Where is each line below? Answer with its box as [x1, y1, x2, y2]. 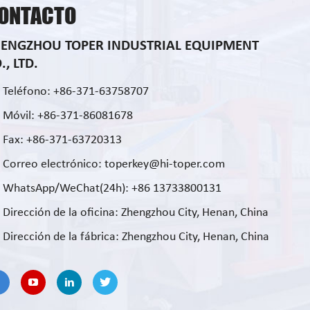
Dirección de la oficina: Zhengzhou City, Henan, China [3, 206, 269, 219]
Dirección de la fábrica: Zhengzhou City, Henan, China [3, 230, 270, 244]
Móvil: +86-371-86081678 [3, 109, 134, 122]
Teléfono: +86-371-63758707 [3, 85, 149, 98]
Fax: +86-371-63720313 [3, 134, 122, 147]
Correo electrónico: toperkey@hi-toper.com [3, 158, 226, 171]
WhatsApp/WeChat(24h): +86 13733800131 [3, 182, 222, 195]
